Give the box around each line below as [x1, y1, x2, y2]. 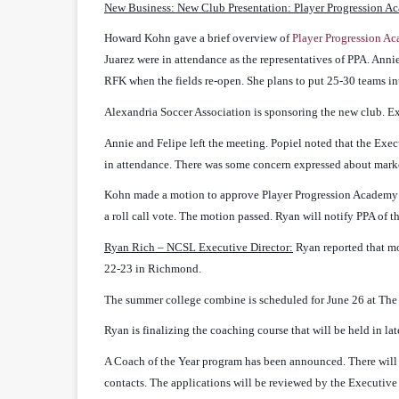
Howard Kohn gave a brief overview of [104, 31, 292, 45]
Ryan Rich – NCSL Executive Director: [104, 240, 293, 254]
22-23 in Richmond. [104, 261, 201, 275]
